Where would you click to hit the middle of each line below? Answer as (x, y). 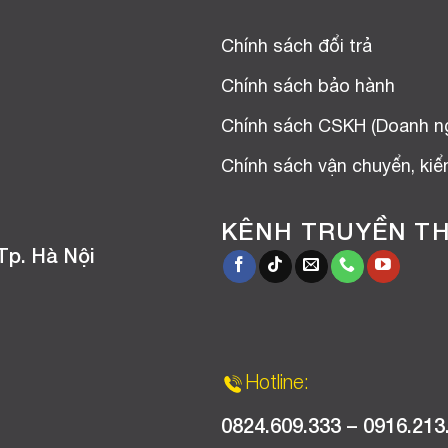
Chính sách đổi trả (296, 47)
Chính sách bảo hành (308, 87)
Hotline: (277, 384)
